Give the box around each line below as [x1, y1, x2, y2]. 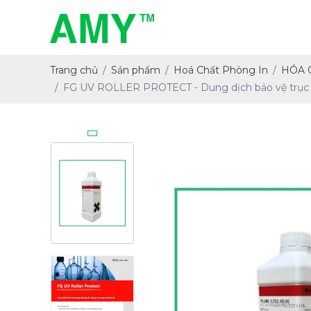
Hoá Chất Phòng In [174, 64, 268, 76]
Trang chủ [50, 64, 98, 76]
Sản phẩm [111, 64, 160, 76]
